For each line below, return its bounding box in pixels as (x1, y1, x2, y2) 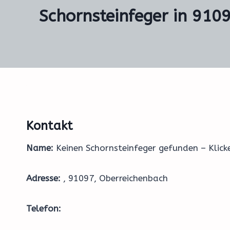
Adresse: (26, 173, 61, 183)
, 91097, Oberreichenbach (61, 173, 168, 183)
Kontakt (26, 119, 73, 133)
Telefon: (26, 203, 61, 214)
